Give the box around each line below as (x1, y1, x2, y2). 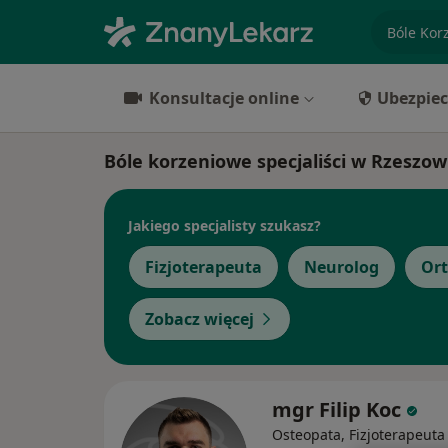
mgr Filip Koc (272, 396, 401, 423)
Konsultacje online (149, 87, 299, 109)
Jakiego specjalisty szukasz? (128, 215, 321, 235)
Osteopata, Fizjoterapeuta (272, 425, 445, 444)
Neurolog (304, 256, 379, 278)
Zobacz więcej (145, 308, 254, 330)
